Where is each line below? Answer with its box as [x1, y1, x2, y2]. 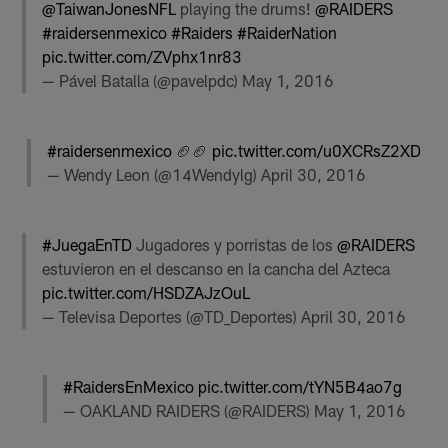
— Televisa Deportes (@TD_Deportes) [42, 307, 302, 327]
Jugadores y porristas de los [132, 235, 338, 255]
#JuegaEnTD [42, 235, 133, 255]
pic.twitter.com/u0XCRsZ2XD [212, 140, 421, 160]
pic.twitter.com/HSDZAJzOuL [42, 283, 251, 303]
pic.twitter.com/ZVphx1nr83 [42, 46, 243, 66]
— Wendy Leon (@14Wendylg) [47, 164, 261, 184]
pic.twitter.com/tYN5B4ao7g [197, 377, 402, 397]
